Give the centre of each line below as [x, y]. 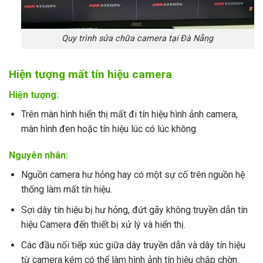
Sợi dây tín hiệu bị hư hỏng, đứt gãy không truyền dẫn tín [134, 210]
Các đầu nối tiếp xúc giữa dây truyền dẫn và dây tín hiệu [133, 245]
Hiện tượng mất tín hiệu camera [90, 75]
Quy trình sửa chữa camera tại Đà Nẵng [138, 39]
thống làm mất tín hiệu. [66, 190]
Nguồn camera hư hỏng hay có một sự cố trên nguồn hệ [133, 175]
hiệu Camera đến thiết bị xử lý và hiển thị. [103, 225]
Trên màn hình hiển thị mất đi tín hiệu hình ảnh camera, [129, 114]
